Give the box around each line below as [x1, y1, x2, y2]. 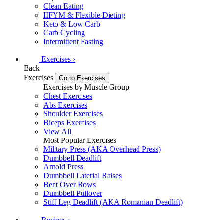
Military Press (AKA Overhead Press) [43, 144, 161, 153]
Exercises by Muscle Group [43, 82, 129, 91]
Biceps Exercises [43, 118, 96, 127]
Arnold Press [43, 162, 83, 171]
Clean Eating [43, 1, 83, 10]
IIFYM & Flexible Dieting [43, 10, 125, 19]
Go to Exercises [59, 74, 105, 82]
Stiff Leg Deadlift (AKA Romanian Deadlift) [43, 197, 183, 206]
